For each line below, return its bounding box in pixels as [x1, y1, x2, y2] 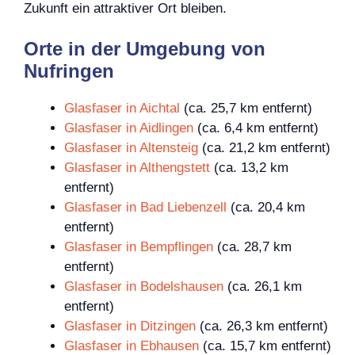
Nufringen [24, 60, 114, 82]
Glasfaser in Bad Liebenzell [64, 200, 227, 216]
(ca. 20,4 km [227, 200, 305, 216]
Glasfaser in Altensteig [64, 140, 198, 156]
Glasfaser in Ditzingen [64, 319, 196, 334]
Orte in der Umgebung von [24, 38, 265, 60]
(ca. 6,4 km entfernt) [193, 120, 319, 136]
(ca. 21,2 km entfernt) [198, 140, 330, 156]
